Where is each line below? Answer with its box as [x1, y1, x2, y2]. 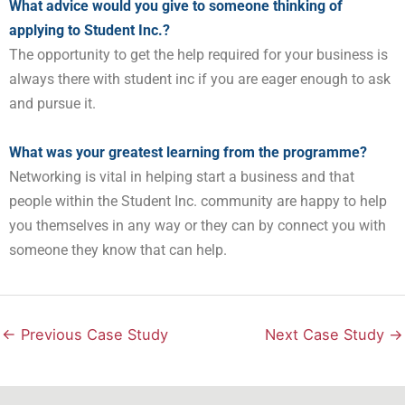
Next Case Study [265, 325, 389, 344]
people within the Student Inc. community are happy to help [9, 192, 387, 210]
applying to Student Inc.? [9, 22, 174, 40]
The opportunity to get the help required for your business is [9, 46, 388, 64]
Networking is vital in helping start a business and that [9, 167, 354, 185]
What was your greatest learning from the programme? [9, 143, 374, 161]
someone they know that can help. [9, 240, 227, 259]
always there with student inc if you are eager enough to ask [9, 71, 391, 89]
